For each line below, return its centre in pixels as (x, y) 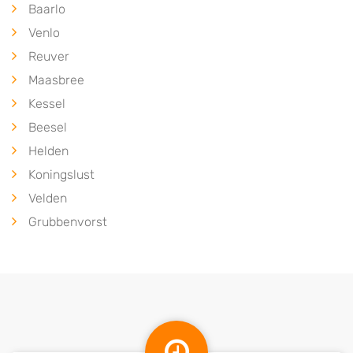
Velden (48, 198)
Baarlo (47, 9)
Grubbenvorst (68, 222)
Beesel (48, 127)
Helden (48, 151)
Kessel (47, 104)
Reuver (49, 56)
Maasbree (56, 80)
